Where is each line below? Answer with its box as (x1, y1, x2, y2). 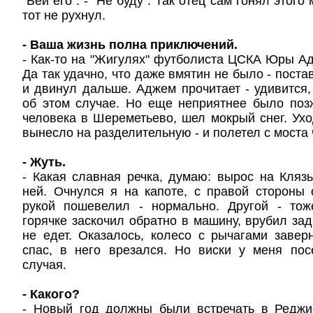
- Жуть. (22, 155, 66, 169)
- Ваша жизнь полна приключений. (22, 38, 238, 52)
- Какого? (22, 287, 80, 301)
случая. (22, 258, 66, 272)
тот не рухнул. (22, 8, 105, 22)
